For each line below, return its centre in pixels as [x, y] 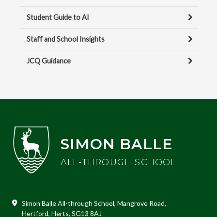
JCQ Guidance [49, 61]
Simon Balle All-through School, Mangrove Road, [94, 203]
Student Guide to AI [58, 17]
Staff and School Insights [66, 39]
